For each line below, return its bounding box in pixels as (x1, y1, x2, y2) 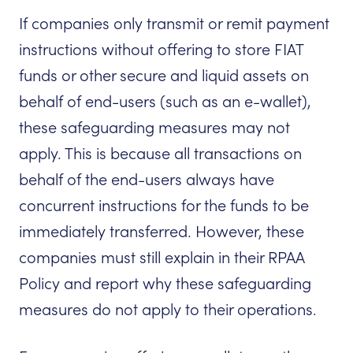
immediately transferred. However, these (19, 221, 304, 243)
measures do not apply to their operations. (19, 299, 317, 321)
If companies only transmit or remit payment (19, 13, 329, 35)
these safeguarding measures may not (19, 117, 290, 139)
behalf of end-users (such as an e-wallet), (19, 91, 311, 113)
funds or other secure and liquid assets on (19, 65, 309, 87)
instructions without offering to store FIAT (19, 39, 303, 61)
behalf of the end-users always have (19, 169, 274, 191)
